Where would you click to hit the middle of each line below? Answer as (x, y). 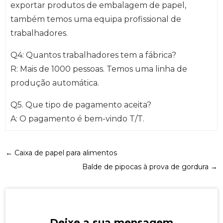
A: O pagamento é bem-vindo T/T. (77, 119)
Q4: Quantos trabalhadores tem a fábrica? (93, 55)
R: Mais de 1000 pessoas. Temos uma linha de (99, 69)
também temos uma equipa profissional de (96, 19)
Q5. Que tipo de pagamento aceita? (81, 105)
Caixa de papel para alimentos (66, 153)
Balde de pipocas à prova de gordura (145, 167)
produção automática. (55, 83)
